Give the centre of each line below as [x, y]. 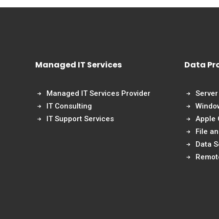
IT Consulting [69, 106]
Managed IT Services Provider [98, 93]
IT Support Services [80, 119]
